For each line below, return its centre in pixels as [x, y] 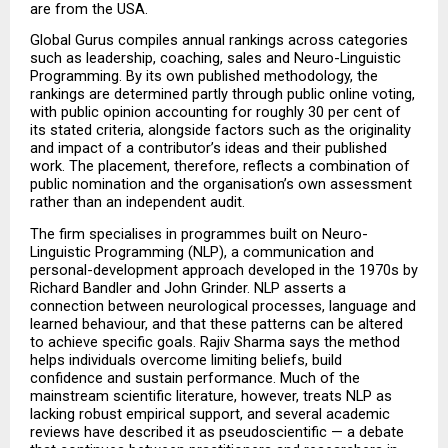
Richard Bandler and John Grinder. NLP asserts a [188, 287]
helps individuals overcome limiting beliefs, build [186, 359]
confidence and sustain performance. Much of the [195, 377]
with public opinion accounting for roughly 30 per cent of [215, 112]
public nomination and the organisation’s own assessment [221, 184]
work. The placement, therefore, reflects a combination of [220, 166]
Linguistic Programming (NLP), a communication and [202, 251]
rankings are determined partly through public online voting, [222, 94]
